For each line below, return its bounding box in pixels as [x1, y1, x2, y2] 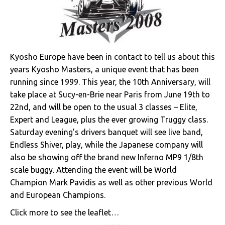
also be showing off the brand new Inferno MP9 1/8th [10, 153, 203, 162]
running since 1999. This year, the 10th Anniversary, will [10, 77, 210, 86]
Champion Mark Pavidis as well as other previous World [10, 178, 212, 187]
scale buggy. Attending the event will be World [10, 165, 177, 174]
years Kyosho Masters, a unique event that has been [10, 65, 199, 74]
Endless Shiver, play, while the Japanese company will [10, 140, 203, 149]
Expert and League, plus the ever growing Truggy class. [10, 115, 208, 124]
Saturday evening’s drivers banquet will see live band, [10, 128, 203, 137]
